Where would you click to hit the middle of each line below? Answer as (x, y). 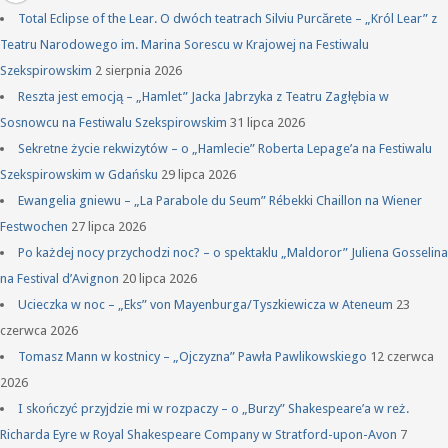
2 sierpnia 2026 (138, 70)
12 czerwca (402, 356)
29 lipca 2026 (198, 174)
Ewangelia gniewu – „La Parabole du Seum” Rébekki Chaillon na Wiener (220, 200)
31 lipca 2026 (267, 122)
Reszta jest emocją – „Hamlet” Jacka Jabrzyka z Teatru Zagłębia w (203, 96)
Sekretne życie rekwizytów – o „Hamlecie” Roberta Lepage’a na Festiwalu (225, 148)
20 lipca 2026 (159, 278)
